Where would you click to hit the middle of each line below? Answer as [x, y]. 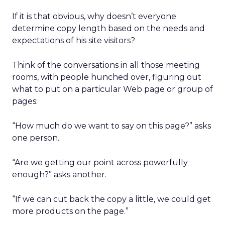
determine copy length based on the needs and [108, 28]
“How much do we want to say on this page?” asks [111, 126]
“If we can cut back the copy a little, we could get [111, 199]
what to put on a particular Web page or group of [113, 89]
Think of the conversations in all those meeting [106, 65]
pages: [25, 101]
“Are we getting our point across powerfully [100, 162]
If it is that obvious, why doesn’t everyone [94, 16]
